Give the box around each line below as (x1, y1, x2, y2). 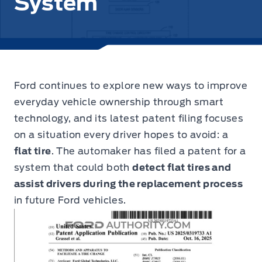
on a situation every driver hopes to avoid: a (14, 129, 228, 140)
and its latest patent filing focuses (73, 113, 244, 124)
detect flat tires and (132, 162, 232, 173)
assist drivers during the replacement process (14, 178, 243, 189)
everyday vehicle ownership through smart (14, 96, 223, 108)
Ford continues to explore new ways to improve (14, 80, 247, 91)
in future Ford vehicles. (14, 195, 126, 206)
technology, (14, 113, 74, 124)
